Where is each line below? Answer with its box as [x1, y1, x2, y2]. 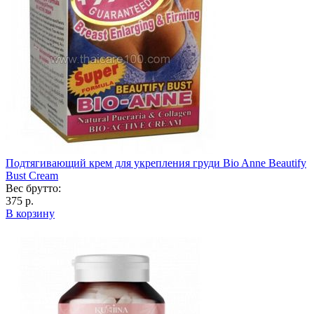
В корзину [6, 207, 55, 219]
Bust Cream [6, 169, 58, 182]
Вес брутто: [6, 182, 61, 194]
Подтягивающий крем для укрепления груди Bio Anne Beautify [6, 156, 306, 169]
